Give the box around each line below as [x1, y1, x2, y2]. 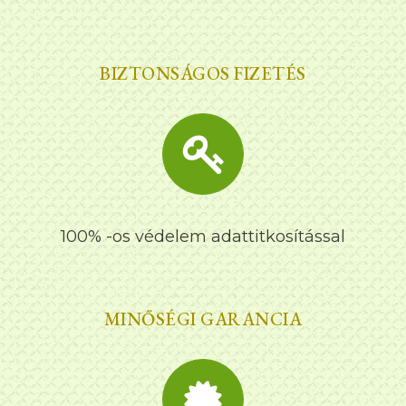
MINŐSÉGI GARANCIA [103, 307, 303, 332]
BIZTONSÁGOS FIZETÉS [100, 62, 306, 86]
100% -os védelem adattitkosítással [61, 227, 345, 247]
